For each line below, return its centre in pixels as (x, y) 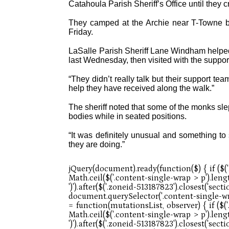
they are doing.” (97, 145)
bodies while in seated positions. (128, 117)
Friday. (81, 32)
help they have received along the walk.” (142, 88)
